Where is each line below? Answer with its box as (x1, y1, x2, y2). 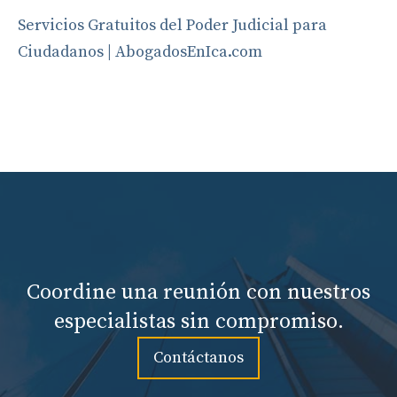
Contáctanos (153, 347, 244, 368)
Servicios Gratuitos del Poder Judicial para (18, 15, 327, 35)
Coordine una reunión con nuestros (27, 279, 370, 306)
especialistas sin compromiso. (53, 308, 344, 335)
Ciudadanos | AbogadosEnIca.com (18, 42, 262, 62)
